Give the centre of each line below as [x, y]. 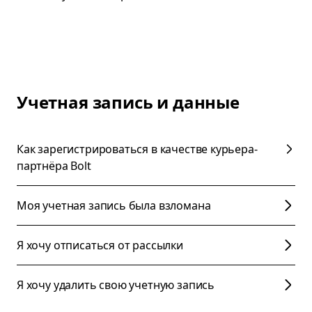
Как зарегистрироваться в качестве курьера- [137, 149]
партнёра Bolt [54, 166]
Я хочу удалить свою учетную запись [116, 285]
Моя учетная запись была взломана [114, 205]
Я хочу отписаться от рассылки [100, 245]
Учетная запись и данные [128, 102]
